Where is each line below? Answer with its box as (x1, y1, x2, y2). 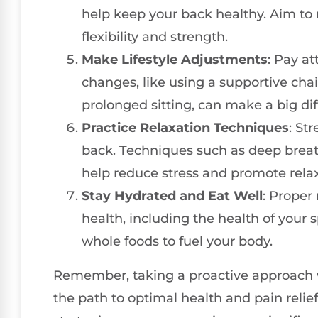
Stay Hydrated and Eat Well (82, 187, 263, 204)
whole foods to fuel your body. (82, 233, 273, 249)
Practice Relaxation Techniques (82, 119, 289, 136)
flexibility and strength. (82, 28, 228, 45)
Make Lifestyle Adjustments (82, 51, 268, 67)
